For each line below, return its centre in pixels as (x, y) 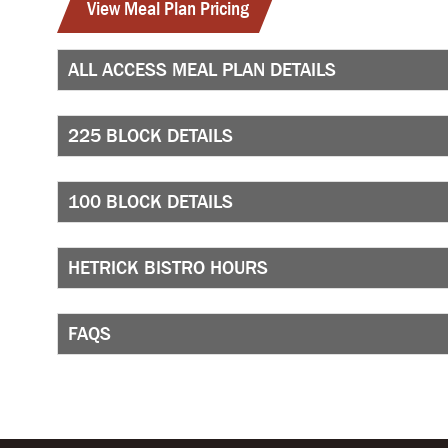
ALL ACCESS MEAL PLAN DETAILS (202, 69)
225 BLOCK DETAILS (150, 135)
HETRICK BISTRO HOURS (168, 267)
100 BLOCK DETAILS (150, 201)
